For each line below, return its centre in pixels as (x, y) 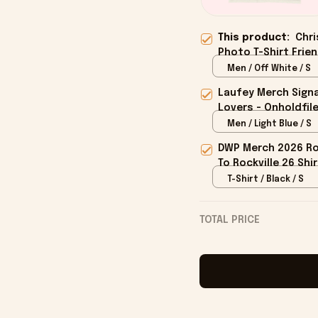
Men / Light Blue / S (269, 124)
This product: (256, 38)
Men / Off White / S (269, 68)
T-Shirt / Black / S (265, 179)
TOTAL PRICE (229, 220)
